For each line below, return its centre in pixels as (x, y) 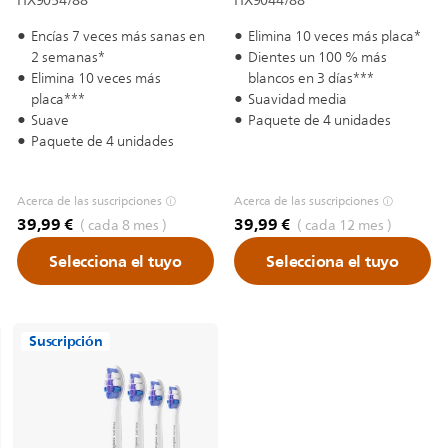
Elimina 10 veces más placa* (334, 36)
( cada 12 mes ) (343, 225)
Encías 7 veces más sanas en (118, 36)
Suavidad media (297, 99)
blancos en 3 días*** (311, 78)
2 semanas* (68, 57)
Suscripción (66, 341)
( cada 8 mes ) (122, 225)
